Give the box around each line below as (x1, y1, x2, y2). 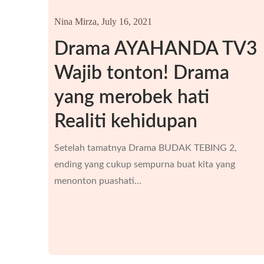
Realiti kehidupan (54, 112, 197, 131)
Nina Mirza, (54, 16, 99, 27)
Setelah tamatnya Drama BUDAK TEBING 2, (54, 143, 237, 153)
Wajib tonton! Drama (54, 64, 229, 82)
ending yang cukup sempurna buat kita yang (54, 160, 235, 169)
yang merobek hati (54, 88, 209, 107)
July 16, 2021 (101, 16, 152, 27)
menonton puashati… (54, 176, 141, 186)
